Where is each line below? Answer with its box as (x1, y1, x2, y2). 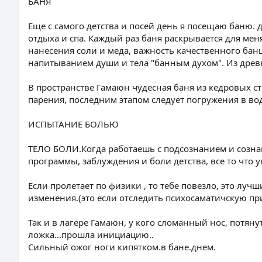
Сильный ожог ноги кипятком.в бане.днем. (28, 241, 216, 253)
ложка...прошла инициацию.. (28, 229, 154, 240)
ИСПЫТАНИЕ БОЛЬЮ (28, 118, 119, 130)
